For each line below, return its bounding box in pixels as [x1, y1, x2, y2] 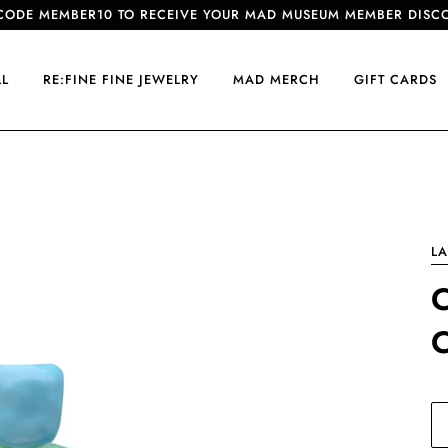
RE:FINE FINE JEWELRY [43, 70, 199, 89]
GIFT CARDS [354, 70, 437, 89]
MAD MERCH [233, 70, 320, 89]
